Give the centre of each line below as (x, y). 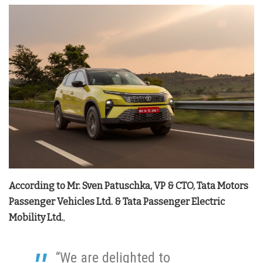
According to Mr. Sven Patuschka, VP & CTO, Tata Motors (129, 186)
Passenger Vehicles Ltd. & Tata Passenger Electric (117, 202)
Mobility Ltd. (36, 218)
